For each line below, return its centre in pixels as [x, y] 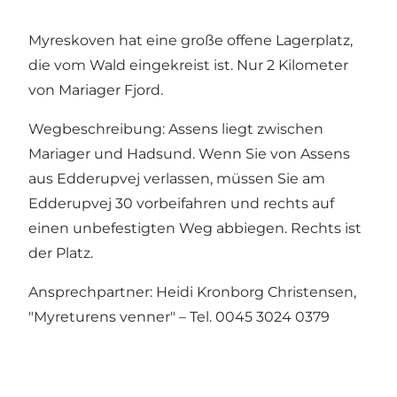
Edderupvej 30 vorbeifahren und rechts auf [181, 204]
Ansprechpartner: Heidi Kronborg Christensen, [192, 292]
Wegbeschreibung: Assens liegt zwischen [176, 129]
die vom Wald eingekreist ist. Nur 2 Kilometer [188, 66]
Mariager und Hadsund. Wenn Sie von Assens [189, 154]
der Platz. [61, 253]
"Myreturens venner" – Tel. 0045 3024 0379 [179, 317]
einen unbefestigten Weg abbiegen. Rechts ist [195, 229]
